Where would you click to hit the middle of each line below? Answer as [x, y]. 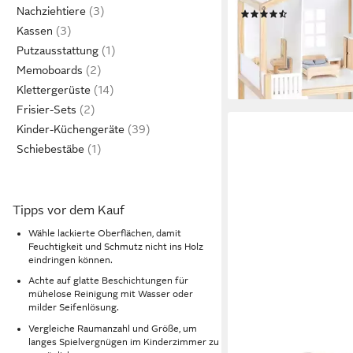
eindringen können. [71, 260]
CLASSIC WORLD [280, 345]
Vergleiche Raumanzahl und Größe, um [113, 328]
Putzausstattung [58, 50]
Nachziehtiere [51, 11]
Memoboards [50, 70]
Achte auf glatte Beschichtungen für [108, 281]
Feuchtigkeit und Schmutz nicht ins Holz [116, 246]
